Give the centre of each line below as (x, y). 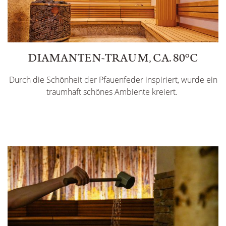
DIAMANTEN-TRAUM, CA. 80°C (113, 58)
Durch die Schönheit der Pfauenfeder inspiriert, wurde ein (113, 80)
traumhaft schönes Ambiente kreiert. (113, 92)
